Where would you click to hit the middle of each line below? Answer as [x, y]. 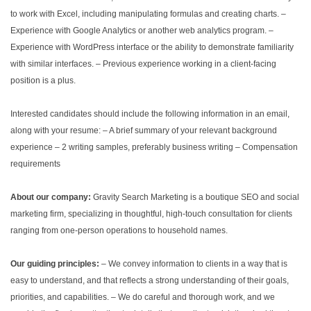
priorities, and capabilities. [60, 297]
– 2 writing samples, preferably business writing [143, 147]
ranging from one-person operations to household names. [119, 230]
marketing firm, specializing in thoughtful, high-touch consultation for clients [151, 214]
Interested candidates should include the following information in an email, [150, 114]
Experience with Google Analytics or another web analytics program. [138, 31]
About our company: [51, 197]
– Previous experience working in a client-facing [185, 64]
